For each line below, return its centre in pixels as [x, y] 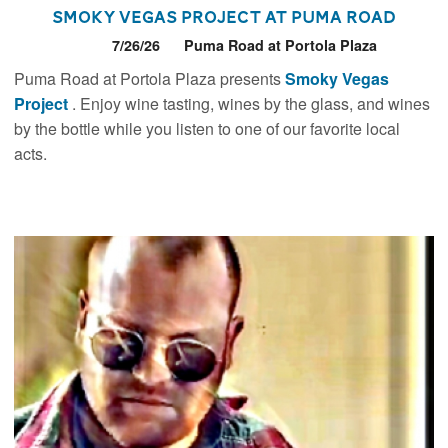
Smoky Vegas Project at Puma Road [224, 16]
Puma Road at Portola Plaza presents [150, 78]
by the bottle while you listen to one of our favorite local [207, 128]
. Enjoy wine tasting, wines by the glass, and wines [251, 103]
